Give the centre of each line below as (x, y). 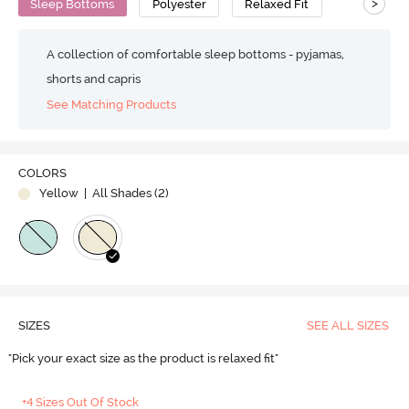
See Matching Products (112, 105)
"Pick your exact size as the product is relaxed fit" (145, 359)
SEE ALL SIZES (347, 326)
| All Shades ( (119, 194)
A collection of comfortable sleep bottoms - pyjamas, (196, 54)
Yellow (58, 194)
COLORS (42, 173)
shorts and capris (94, 79)
